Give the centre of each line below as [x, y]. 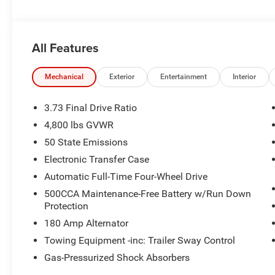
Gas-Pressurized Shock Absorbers [117, 258]
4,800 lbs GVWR [79, 125]
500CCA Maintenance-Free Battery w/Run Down [148, 194]
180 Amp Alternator [87, 223]
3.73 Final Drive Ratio [91, 108]
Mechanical [64, 77]
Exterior [122, 77]
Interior [245, 77]
